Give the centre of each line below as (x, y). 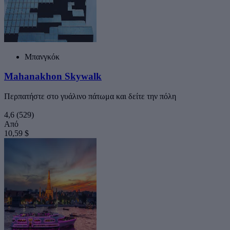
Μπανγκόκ (42, 56)
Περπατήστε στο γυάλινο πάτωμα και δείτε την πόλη (90, 97)
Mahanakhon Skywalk (53, 76)
